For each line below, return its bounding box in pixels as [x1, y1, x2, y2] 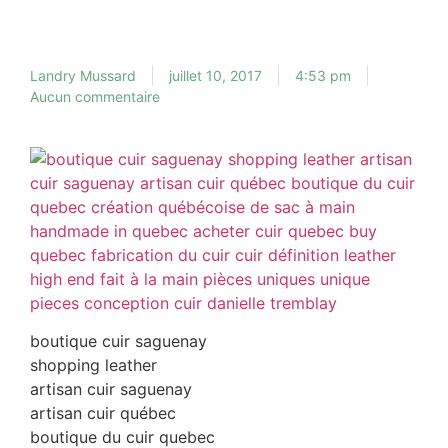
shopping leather [30, 355, 157, 376]
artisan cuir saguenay [30, 379, 192, 400]
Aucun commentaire [30, 88, 160, 105]
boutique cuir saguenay [30, 331, 207, 352]
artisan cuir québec [30, 403, 176, 424]
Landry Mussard [30, 67, 136, 84]
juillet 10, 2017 [169, 67, 262, 84]
